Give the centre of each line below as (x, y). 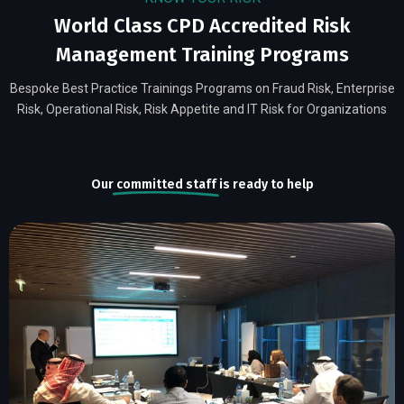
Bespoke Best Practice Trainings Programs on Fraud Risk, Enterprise (202, 89)
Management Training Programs (202, 55)
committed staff (166, 185)
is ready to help (265, 185)
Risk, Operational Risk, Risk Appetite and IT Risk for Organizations (202, 110)
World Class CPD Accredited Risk (202, 26)
